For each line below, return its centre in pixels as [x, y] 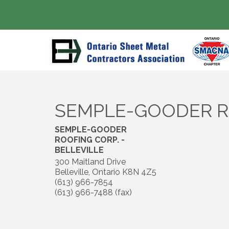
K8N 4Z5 [139, 172]
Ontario [106, 172]
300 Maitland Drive [90, 162]
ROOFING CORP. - [90, 140]
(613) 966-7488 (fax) [93, 192]
